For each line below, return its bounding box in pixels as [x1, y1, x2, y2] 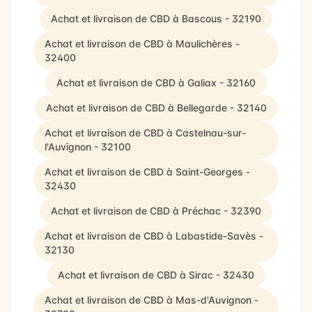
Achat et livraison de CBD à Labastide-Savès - [45, 230, 263, 242]
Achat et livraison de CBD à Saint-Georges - [45, 166, 250, 178]
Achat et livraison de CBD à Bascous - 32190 [51, 13, 261, 24]
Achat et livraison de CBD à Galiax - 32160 [56, 77, 256, 88]
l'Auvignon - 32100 [45, 141, 131, 153]
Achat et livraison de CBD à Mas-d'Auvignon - [45, 294, 258, 306]
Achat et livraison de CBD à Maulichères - [45, 38, 240, 49]
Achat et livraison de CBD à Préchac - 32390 [51, 205, 261, 217]
